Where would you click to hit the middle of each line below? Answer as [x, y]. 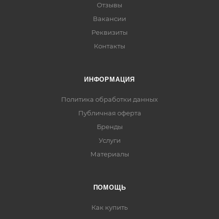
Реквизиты [109, 32]
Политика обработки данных [109, 99]
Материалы [109, 154]
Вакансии [109, 19]
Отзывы [109, 5]
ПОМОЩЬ [109, 187]
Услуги [109, 140]
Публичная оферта [109, 113]
